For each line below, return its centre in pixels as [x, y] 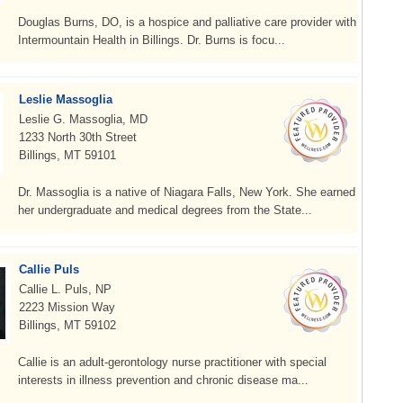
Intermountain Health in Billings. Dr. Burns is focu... [152, 40]
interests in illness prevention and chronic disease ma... [163, 380]
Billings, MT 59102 [67, 325]
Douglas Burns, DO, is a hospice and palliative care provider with [187, 22]
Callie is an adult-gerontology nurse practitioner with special [172, 362]
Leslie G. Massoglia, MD [83, 119]
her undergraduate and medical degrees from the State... [165, 210]
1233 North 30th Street [78, 137]
